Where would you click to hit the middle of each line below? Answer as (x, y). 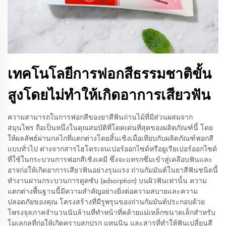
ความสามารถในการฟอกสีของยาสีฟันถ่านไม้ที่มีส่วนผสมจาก (100, 117)
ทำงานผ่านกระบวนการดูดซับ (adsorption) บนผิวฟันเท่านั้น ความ (107, 181)
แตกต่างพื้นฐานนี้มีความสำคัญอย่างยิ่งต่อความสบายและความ (103, 191)
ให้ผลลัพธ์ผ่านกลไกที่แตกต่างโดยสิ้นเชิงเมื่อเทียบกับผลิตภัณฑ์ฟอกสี (110, 138)
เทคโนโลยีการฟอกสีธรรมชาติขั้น (109, 74)
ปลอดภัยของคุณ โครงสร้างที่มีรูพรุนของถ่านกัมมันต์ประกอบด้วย (106, 202)
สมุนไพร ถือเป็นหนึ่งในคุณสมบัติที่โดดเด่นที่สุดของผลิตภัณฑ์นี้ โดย (110, 128)
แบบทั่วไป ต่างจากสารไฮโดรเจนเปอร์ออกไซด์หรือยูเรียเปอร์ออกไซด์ (112, 149)
